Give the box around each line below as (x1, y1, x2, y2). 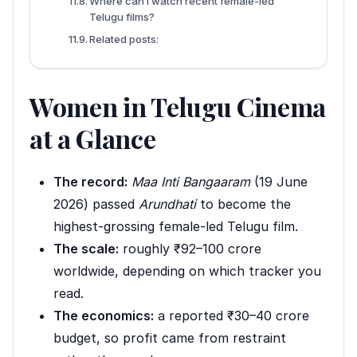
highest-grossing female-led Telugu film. (53, 218, 298, 234)
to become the (196, 195, 291, 212)
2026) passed (53, 195, 139, 212)
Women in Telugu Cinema (29, 88, 326, 124)
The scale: (53, 240, 119, 257)
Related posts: (89, 32, 159, 45)
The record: (53, 173, 127, 190)
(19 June (250, 173, 308, 190)
